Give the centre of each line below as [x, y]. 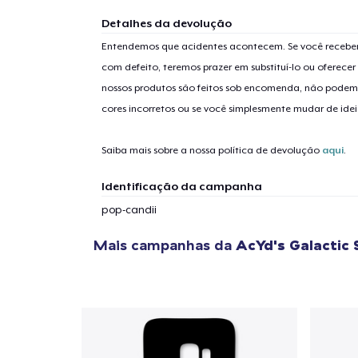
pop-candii [129, 209]
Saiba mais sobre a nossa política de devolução [211, 150]
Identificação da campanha [181, 186]
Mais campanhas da [165, 245]
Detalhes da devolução [166, 23]
